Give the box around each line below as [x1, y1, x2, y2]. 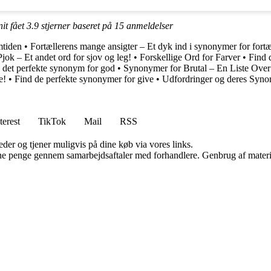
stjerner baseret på [39, 20, 114, 31]
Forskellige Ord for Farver [140, 51, 240, 62]
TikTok [38, 116, 66, 126]
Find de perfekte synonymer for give [15, 73, 154, 84]
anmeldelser [124, 20, 173, 31]
